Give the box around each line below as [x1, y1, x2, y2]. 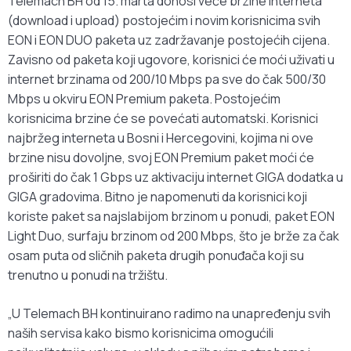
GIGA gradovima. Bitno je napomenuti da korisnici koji [8, 188, 307, 206]
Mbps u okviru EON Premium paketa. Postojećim [8, 90, 280, 108]
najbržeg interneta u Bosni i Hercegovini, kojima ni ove [8, 129, 313, 147]
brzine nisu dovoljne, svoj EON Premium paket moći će [8, 149, 314, 167]
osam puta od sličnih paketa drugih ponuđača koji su [8, 247, 304, 265]
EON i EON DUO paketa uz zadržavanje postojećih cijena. [8, 31, 330, 49]
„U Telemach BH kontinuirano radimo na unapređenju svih [8, 305, 331, 323]
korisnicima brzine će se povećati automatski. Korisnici [8, 110, 318, 128]
